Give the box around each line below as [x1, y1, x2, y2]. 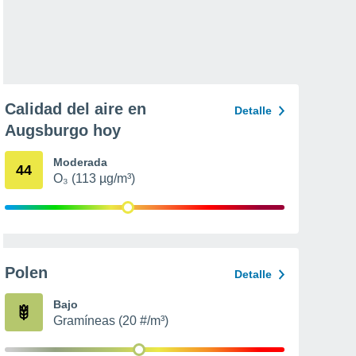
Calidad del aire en [5, 100, 146, 118]
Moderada [53, 156, 107, 168]
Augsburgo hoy [5, 122, 121, 139]
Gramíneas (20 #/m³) [53, 314, 168, 327]
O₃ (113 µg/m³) [53, 172, 135, 185]
